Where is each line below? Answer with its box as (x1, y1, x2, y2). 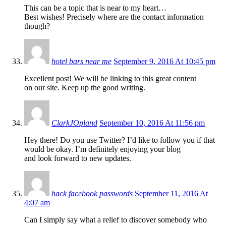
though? (24, 21, 50, 30)
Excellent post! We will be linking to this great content (24, 74, 196, 83)
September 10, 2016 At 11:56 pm (99, 118, 205, 127)
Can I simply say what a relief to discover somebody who (24, 215, 207, 224)
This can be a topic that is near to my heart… (24, 3, 166, 12)
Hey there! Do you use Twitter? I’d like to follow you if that (24, 135, 215, 144)
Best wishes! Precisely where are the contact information (24, 12, 204, 21)
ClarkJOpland (51, 118, 97, 127)
